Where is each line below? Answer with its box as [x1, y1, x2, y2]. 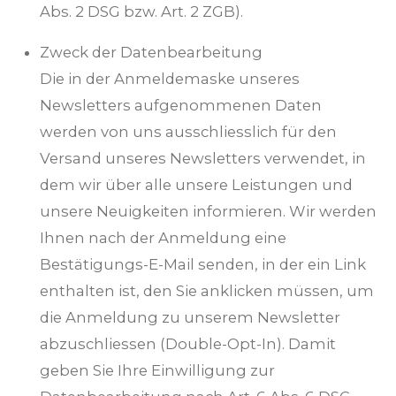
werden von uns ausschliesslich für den [40, 123, 337, 141]
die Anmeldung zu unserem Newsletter [40, 308, 340, 327]
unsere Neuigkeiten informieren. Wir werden [40, 202, 377, 221]
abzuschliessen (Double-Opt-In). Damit [40, 335, 336, 354]
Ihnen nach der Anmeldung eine [40, 229, 286, 247]
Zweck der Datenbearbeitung [40, 43, 263, 62]
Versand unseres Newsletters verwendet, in [40, 149, 366, 168]
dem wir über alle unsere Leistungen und [40, 176, 353, 194]
